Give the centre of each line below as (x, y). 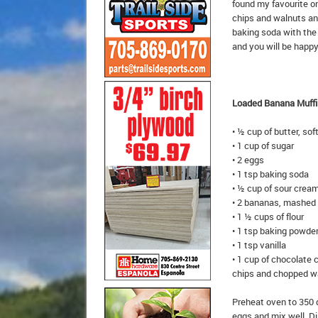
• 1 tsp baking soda (270, 174)
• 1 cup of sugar (263, 146)
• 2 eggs (248, 160)
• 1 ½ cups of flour (268, 216)
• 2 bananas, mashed (274, 202)
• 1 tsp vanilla (259, 245)
